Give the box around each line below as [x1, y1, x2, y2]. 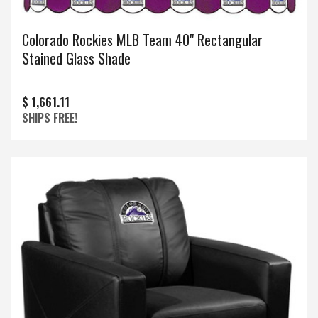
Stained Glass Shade [22, 47, 131, 69]
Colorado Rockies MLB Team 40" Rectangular [22, 28, 263, 50]
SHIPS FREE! [22, 109, 77, 126]
